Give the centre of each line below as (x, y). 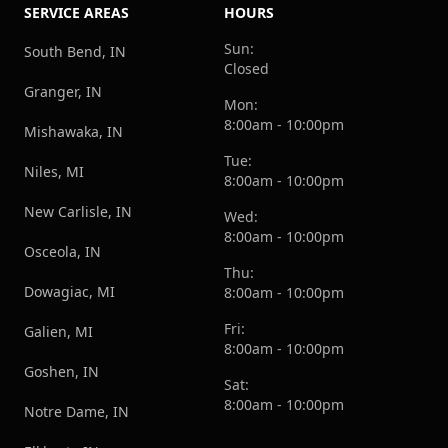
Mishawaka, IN (73, 132)
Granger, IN (63, 92)
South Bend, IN (75, 52)
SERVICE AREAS (76, 13)
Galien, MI (58, 332)
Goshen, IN (61, 372)
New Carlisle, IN (78, 212)
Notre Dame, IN (76, 412)
